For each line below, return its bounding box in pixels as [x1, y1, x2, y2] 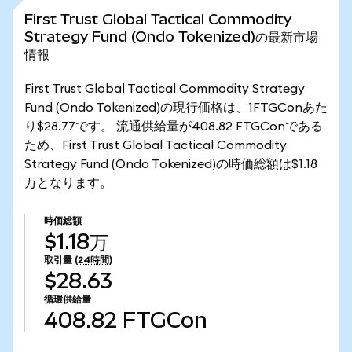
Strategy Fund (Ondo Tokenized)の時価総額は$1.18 [24, 158, 317, 170]
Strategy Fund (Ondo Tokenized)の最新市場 [24, 28, 318, 45]
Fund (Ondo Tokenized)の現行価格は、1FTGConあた [24, 101, 328, 114]
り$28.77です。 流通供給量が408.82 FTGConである [24, 120, 323, 133]
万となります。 [24, 177, 112, 189]
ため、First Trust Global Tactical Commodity [24, 139, 287, 152]
